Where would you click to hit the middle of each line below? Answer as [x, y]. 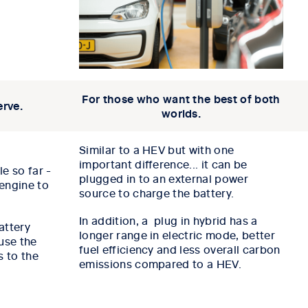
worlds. [181, 113]
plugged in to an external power [164, 178]
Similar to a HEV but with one [157, 150]
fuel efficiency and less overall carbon [180, 249]
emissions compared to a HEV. [160, 264]
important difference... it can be [163, 164]
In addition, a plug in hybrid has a [168, 220]
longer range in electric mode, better [177, 235]
